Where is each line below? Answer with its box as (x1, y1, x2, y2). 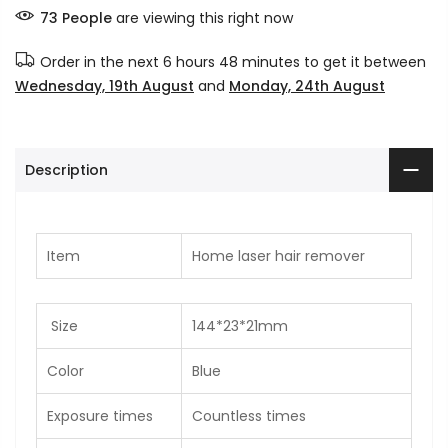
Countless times (192, 406, 306, 427)
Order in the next (40, 51, 163, 72)
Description (25, 159, 108, 180)
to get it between (300, 51, 426, 72)
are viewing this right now (112, 7, 293, 28)
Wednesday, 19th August (15, 75, 194, 96)
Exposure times (47, 406, 153, 427)
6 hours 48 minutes (163, 51, 300, 72)
